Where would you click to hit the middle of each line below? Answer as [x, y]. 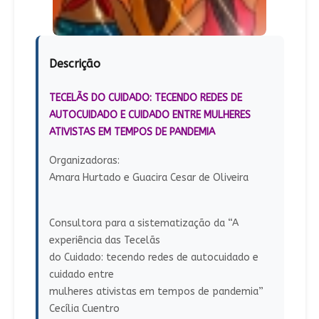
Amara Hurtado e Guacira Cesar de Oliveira [148, 178]
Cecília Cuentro [84, 309]
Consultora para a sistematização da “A [143, 224]
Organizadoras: [84, 161]
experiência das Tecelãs [104, 241]
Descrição [74, 64]
